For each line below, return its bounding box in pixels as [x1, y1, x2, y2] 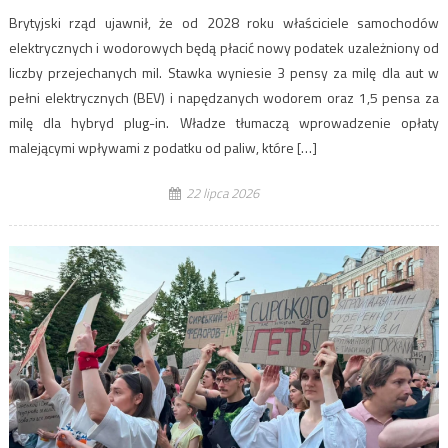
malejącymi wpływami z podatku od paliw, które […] [8, 137, 317, 159]
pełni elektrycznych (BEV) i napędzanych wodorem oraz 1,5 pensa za [8, 87, 440, 109]
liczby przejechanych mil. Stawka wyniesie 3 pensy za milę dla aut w [8, 62, 440, 84]
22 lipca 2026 [186, 183, 259, 204]
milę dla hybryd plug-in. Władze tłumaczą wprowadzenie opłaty [8, 112, 440, 134]
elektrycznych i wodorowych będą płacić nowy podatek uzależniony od [8, 37, 440, 59]
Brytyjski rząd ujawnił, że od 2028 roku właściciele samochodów [8, 12, 440, 34]
